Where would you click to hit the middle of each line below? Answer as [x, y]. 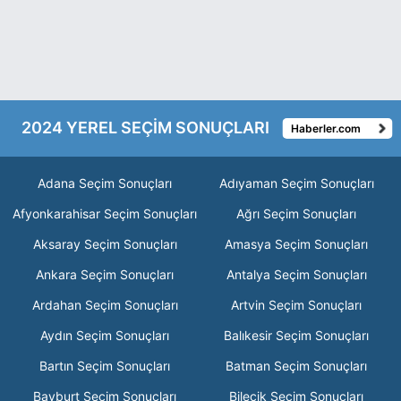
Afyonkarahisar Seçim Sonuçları [105, 213]
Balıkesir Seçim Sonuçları [296, 335]
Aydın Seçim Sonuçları [105, 335]
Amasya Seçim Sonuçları [296, 244]
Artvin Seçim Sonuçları [296, 305]
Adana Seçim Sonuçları [105, 183]
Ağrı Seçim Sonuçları [296, 213]
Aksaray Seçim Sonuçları [105, 244]
